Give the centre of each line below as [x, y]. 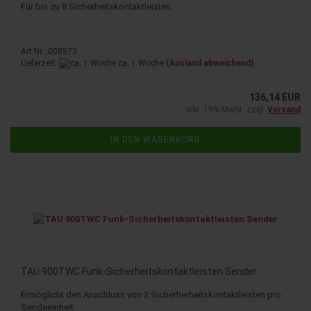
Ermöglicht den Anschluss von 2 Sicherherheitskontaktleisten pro [151, 294]
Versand [284, 109]
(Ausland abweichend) [210, 63]
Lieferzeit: [40, 63]
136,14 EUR [275, 97]
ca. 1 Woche [140, 63]
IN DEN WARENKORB [155, 139]
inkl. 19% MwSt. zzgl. [227, 109]
